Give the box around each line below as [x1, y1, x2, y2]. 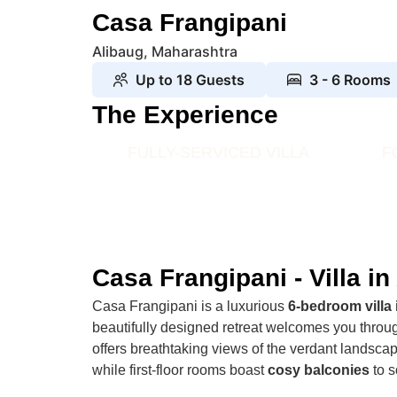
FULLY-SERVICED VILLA [127, 143, 309, 161]
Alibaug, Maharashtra [92, 42, 238, 60]
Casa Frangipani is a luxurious [92, 298, 289, 314]
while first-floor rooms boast [92, 362, 269, 378]
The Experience [92, 100, 279, 128]
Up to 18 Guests [136, 70, 245, 89]
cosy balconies [268, 362, 370, 378]
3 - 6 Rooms [309, 70, 392, 89]
